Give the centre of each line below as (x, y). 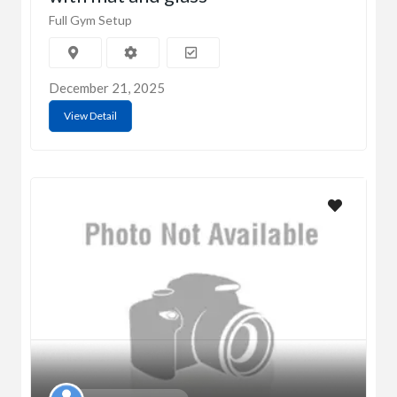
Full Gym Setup (90, 20)
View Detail (90, 116)
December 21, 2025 (107, 88)
